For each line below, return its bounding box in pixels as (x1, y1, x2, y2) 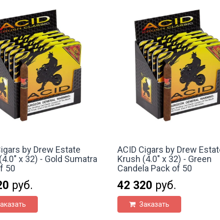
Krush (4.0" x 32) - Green (117, 153, 212, 164)
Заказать (137, 200, 169, 208)
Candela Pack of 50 (117, 163, 192, 173)
